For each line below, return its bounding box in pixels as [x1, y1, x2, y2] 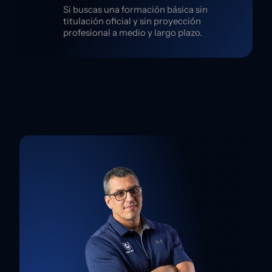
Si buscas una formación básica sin [63, 3, 208, 15]
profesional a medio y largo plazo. [63, 26, 202, 38]
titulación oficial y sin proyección [63, 15, 201, 27]
